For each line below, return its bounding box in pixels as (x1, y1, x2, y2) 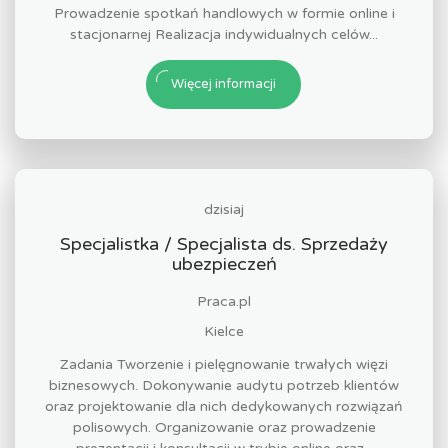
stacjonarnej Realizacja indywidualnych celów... (70, 26, 378, 43)
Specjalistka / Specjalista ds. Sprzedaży (60, 233, 388, 255)
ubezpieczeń (171, 253, 277, 275)
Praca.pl (197, 293, 251, 310)
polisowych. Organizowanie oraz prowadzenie (72, 419, 376, 436)
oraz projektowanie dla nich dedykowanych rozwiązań (45, 398, 403, 415)
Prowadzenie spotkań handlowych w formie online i (53, 5, 395, 22)
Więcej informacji (171, 76, 276, 92)
